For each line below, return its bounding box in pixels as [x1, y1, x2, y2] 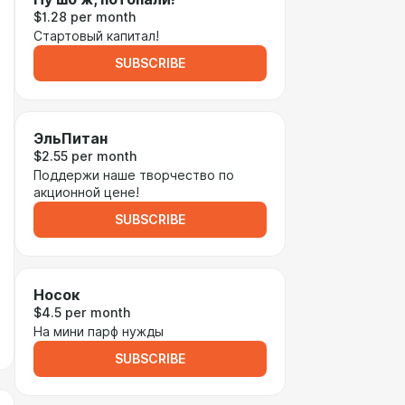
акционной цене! [33, 185, 139, 200]
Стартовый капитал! [33, 29, 159, 43]
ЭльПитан [33, 130, 108, 147]
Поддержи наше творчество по [33, 168, 234, 183]
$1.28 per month [33, 10, 136, 24]
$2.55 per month [33, 149, 137, 164]
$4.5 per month [33, 306, 130, 320]
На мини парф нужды [33, 325, 164, 339]
